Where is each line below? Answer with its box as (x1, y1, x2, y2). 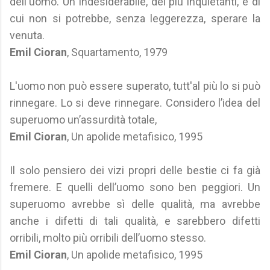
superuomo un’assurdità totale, (10, 113, 157, 126)
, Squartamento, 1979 (67, 46, 168, 58)
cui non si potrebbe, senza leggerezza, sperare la (10, 12, 260, 25)
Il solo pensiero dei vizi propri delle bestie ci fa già (10, 164, 260, 177)
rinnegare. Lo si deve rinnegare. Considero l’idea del (10, 96, 260, 109)
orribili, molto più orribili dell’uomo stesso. (10, 231, 206, 244)
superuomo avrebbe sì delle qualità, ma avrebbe (10, 198, 260, 210)
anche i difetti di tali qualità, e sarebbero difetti (10, 215, 260, 227)
